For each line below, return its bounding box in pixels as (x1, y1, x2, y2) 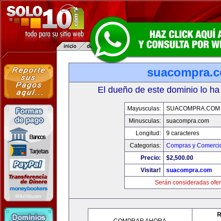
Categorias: (129, 142, 161, 149)
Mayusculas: (127, 105, 161, 112)
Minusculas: (128, 117, 161, 124)
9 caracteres (166, 130, 199, 137)
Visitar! (140, 167, 161, 174)
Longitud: (135, 130, 161, 137)
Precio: (140, 154, 161, 161)
